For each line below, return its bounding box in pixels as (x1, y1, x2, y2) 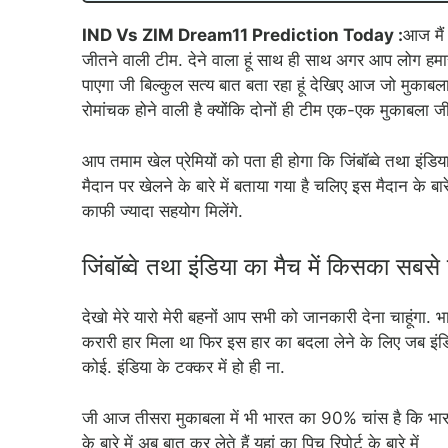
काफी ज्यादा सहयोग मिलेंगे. (82, 200, 243, 221)
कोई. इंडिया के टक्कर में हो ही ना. (82, 357, 285, 378)
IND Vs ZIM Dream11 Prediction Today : (82, 25, 403, 46)
